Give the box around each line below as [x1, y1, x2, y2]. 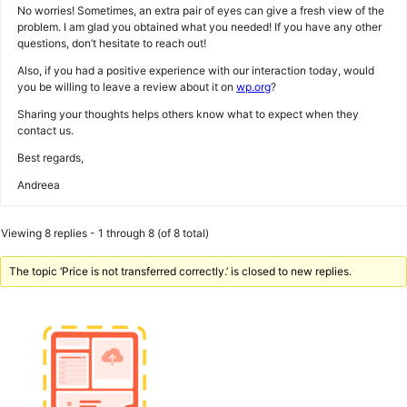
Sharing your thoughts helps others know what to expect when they [17, 107, 359, 121]
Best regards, [17, 151, 84, 164]
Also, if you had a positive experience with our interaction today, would [17, 64, 374, 77]
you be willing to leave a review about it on [17, 80, 236, 94]
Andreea [17, 178, 60, 192]
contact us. [17, 124, 74, 137]
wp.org [236, 80, 271, 94]
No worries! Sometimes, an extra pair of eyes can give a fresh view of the [17, 4, 384, 17]
